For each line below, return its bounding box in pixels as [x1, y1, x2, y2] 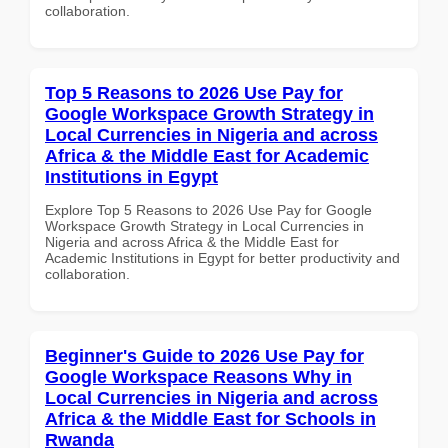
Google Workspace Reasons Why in [45, 366, 352, 387]
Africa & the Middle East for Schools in [45, 408, 376, 429]
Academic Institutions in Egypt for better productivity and [45, 249, 400, 266]
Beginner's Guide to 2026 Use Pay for [45, 345, 364, 366]
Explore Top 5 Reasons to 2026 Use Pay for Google [45, 201, 372, 218]
